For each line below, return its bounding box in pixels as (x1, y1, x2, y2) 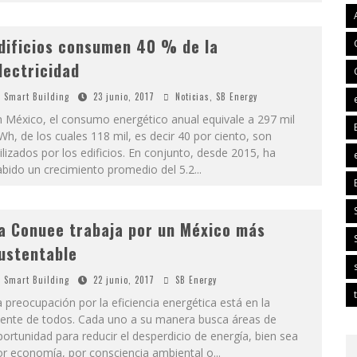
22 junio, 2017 (92, 273, 155, 286)
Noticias (175, 90, 210, 103)
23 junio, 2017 (92, 90, 155, 103)
